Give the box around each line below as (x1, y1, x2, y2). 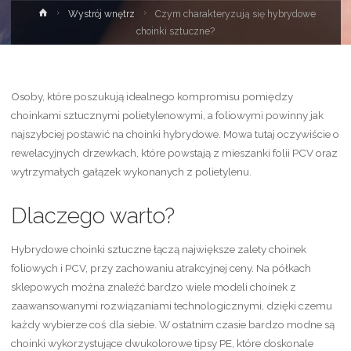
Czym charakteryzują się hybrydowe (154, 9, 316, 20)
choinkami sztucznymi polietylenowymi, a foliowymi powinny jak (10, 109, 324, 121)
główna (49, 24, 82, 35)
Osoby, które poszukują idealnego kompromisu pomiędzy (10, 90, 293, 103)
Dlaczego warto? (10, 202, 175, 229)
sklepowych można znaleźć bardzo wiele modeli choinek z (10, 280, 296, 293)
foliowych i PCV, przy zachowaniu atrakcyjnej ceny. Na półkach (10, 261, 311, 274)
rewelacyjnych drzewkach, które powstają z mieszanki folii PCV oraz (10, 147, 338, 159)
